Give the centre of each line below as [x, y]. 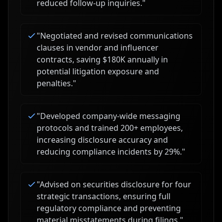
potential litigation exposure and [98, 71]
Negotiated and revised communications [116, 36]
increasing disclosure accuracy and [102, 140]
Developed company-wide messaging [110, 116]
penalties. [55, 83]
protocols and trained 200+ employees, [110, 128]
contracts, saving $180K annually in [102, 59]
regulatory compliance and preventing [109, 208]
